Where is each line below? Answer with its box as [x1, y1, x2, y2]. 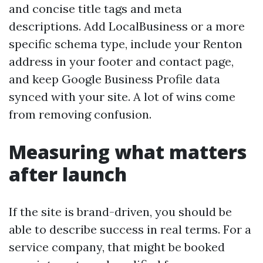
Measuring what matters [9, 139, 247, 164]
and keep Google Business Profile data [9, 72, 220, 86]
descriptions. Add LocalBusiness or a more [9, 19, 245, 33]
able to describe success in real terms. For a [9, 222, 251, 237]
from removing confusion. [9, 107, 151, 122]
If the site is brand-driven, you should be [9, 204, 232, 219]
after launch [9, 161, 127, 187]
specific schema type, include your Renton [9, 36, 242, 51]
